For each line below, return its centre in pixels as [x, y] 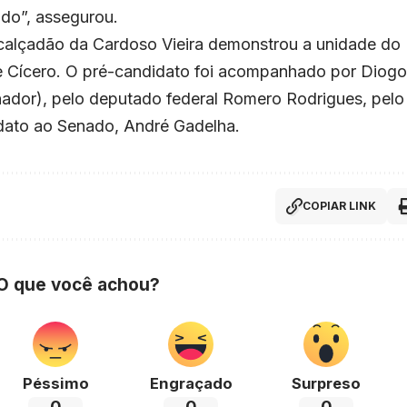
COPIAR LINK [340, 205]
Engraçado [191, 383]
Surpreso [327, 383]
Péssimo [55, 383]
